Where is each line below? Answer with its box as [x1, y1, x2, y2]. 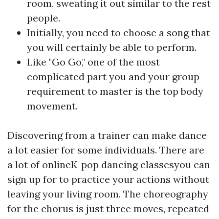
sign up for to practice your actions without [7, 173, 209, 185]
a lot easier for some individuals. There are [7, 143, 204, 156]
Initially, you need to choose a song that [27, 26, 210, 39]
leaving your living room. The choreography [7, 187, 208, 200]
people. [27, 11, 60, 24]
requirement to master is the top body [27, 85, 203, 97]
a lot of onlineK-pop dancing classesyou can [7, 158, 210, 171]
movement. [27, 99, 78, 112]
